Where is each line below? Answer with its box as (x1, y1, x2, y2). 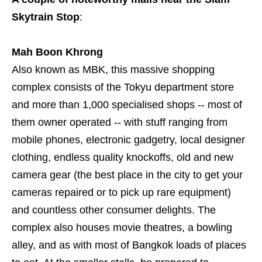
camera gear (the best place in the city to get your (12, 169, 243, 181)
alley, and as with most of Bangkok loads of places (12, 239, 246, 251)
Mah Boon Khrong (12, 46, 103, 58)
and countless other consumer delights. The (12, 204, 216, 216)
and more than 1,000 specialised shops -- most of (12, 99, 242, 111)
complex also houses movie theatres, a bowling (12, 222, 232, 234)
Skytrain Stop (12, 11, 80, 23)
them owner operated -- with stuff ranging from (12, 116, 227, 129)
